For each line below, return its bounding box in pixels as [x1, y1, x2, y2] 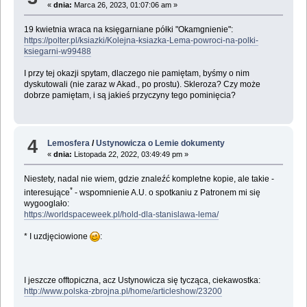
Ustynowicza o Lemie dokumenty [96, 138, 225, 148]
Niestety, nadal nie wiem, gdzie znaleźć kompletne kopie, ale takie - [23, 173, 274, 184]
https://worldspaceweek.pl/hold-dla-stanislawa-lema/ [23, 209, 219, 219]
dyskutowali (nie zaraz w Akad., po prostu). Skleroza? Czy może [23, 79, 260, 90]
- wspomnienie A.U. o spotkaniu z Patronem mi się [72, 187, 260, 197]
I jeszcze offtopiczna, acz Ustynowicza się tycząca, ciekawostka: [23, 275, 260, 285]
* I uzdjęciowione [23, 231, 90, 241]
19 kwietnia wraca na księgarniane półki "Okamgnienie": [23, 25, 233, 35]
